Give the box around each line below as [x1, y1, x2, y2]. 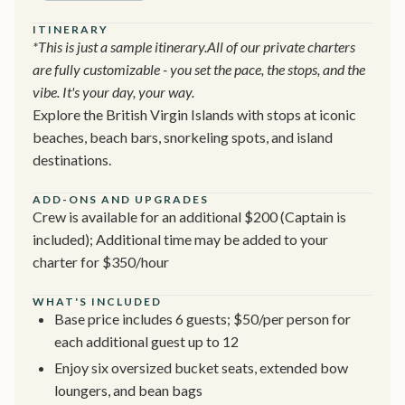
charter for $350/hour [33, 252, 169, 270]
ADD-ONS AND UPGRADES [33, 192, 209, 206]
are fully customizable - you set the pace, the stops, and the [33, 60, 365, 78]
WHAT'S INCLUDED [33, 294, 162, 308]
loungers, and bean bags [54, 381, 202, 399]
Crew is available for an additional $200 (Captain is [33, 207, 346, 225]
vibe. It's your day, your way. [33, 82, 194, 100]
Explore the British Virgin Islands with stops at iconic [33, 105, 356, 123]
